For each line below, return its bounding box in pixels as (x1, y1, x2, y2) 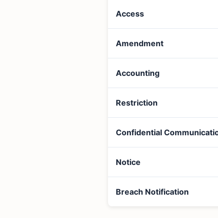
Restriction (116, 98, 158, 108)
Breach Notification (116, 187, 189, 197)
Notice (116, 157, 141, 167)
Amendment (116, 38, 163, 49)
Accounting (116, 68, 160, 78)
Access (116, 9, 144, 19)
